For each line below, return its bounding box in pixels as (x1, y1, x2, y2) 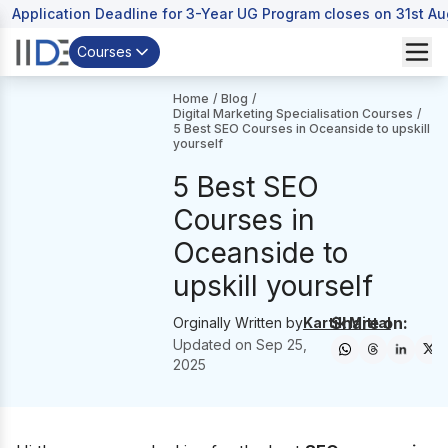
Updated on (172, 336, 256, 353)
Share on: (330, 313, 408, 333)
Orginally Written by (172, 314, 303, 331)
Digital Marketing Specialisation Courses (172, 106, 413, 121)
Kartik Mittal (302, 314, 391, 331)
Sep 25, (255, 336, 307, 353)
